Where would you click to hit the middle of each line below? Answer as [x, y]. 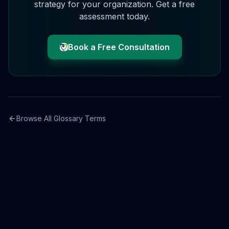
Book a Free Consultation [119, 47]
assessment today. [114, 16]
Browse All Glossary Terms [61, 118]
